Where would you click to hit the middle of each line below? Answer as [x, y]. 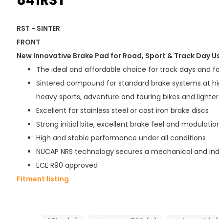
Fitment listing [43, 179]
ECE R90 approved [67, 165]
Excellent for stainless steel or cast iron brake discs [122, 111]
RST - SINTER [38, 29]
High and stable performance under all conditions [121, 138]
